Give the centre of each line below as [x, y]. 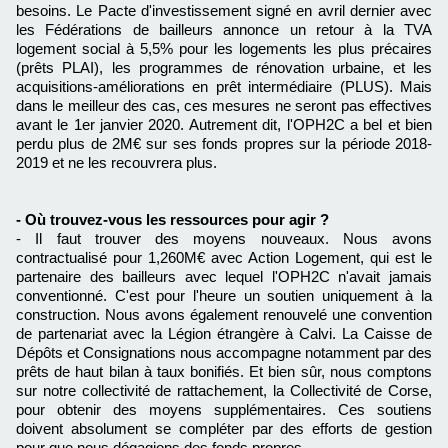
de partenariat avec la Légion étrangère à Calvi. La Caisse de [224, 334]
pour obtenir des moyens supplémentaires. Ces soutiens [224, 410]
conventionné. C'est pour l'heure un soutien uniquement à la [224, 296]
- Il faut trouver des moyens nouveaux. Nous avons [224, 239]
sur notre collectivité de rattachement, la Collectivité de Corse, [224, 391]
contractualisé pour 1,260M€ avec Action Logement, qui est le [224, 258]
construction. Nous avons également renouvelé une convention [224, 315]
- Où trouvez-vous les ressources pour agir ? [172, 220]
